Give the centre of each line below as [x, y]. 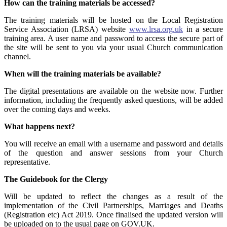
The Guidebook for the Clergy [56, 179]
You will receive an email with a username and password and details [113, 144]
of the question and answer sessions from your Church [113, 153]
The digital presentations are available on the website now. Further [113, 91]
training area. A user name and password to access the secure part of [113, 39]
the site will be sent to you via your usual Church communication [113, 48]
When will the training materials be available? [83, 74]
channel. [17, 57]
